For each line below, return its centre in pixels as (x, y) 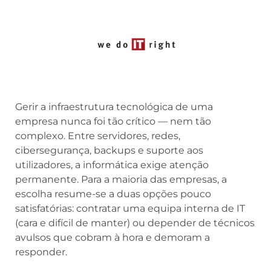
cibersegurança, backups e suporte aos (109, 150)
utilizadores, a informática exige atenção (112, 165)
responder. (41, 252)
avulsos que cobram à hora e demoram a (113, 237)
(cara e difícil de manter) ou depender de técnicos (135, 223)
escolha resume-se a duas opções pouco (113, 194)
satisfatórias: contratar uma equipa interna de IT (130, 208)
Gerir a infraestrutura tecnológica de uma (114, 106)
